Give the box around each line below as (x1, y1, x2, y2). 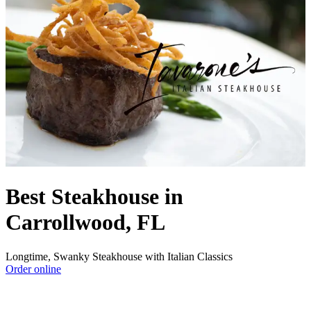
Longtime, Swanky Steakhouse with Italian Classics (6, 250, 233, 262)
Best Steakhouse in (6, 184, 183, 210)
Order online (6, 262, 61, 275)
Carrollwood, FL (6, 210, 165, 235)
